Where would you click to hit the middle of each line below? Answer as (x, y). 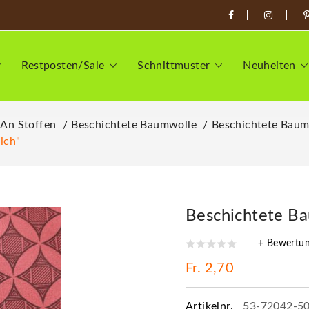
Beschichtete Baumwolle (134, 124)
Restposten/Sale (63, 66)
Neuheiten (269, 66)
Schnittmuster (174, 66)
